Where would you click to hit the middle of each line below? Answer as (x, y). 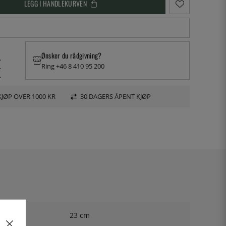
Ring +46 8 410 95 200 (73, 66)
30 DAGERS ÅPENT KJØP (115, 96)
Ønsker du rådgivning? (71, 55)
